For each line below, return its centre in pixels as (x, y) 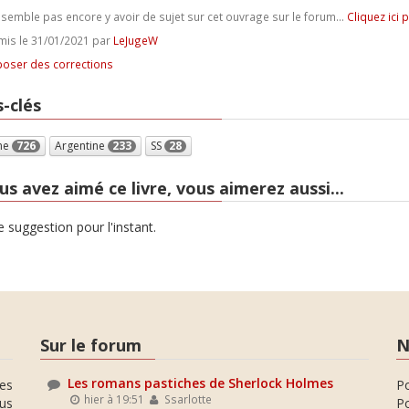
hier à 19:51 (113, 399)
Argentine (81, 145)
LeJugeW (135, 40)
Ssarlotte (186, 399)
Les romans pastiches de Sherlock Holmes (200, 383)
